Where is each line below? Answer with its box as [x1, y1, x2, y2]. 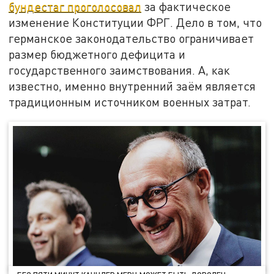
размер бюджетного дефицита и [9, 46, 186, 61]
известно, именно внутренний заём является [9, 78, 256, 93]
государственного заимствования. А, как [9, 62, 231, 77]
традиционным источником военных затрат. [9, 94, 251, 109]
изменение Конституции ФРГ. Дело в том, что [9, 15, 262, 29]
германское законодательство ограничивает [9, 31, 254, 45]
